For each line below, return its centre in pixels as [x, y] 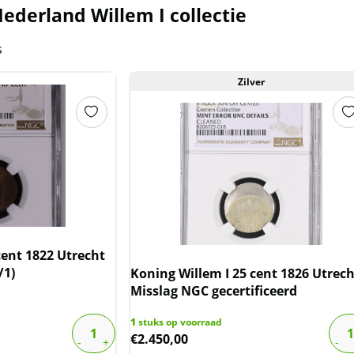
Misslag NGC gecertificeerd [213, 290]
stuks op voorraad [179, 322]
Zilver [252, 81]
